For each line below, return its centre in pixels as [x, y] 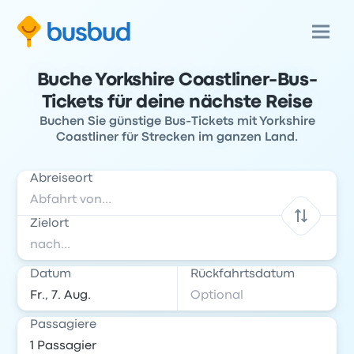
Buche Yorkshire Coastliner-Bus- [177, 81]
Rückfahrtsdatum [243, 274]
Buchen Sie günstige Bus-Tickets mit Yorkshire [177, 122]
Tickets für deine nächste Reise [177, 103]
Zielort [50, 224]
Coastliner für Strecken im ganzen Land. [177, 137]
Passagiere [64, 325]
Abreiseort [62, 179]
